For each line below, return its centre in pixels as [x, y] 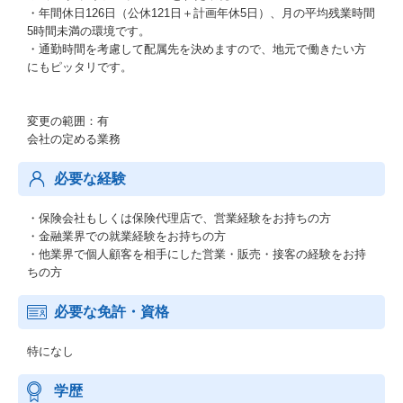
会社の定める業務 [74, 139]
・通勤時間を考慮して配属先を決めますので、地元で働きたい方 [197, 49]
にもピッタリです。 [80, 67]
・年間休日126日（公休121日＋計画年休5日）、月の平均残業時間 [201, 13]
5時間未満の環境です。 [89, 31]
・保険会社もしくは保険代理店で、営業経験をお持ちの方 [179, 218]
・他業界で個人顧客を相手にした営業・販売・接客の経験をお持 [197, 254]
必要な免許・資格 [112, 312]
